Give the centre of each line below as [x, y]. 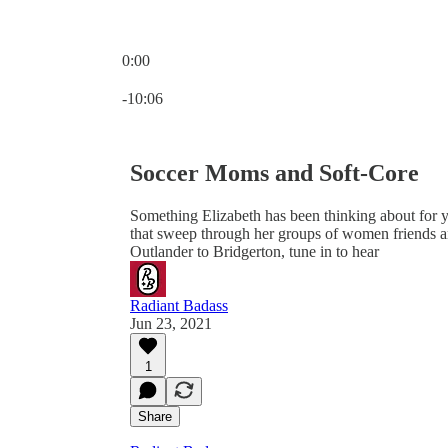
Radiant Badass [179, 305]
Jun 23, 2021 [171, 323]
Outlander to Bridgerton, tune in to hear [254, 251]
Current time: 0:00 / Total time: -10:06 [240, 77]
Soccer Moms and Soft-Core [274, 172]
